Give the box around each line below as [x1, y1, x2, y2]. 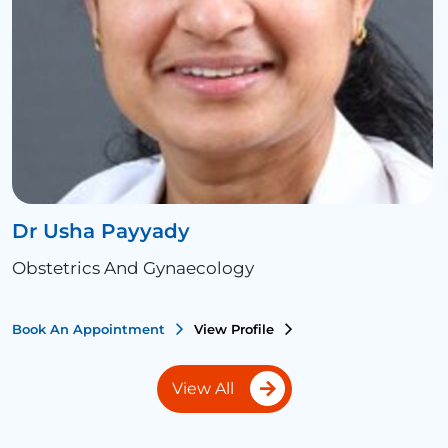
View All [171, 379, 234, 398]
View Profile [194, 321, 278, 337]
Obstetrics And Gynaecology [12, 258, 254, 278]
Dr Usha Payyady [12, 219, 190, 243]
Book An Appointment [12, 321, 169, 337]
